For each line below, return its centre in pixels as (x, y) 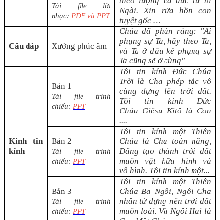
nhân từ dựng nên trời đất (165, 201)
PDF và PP (88, 16)
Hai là (200, 211)
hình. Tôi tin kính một (166, 171)
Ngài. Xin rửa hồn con (165, 11)
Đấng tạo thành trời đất (165, 151)
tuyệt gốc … (140, 21)
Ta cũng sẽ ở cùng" (152, 61)
